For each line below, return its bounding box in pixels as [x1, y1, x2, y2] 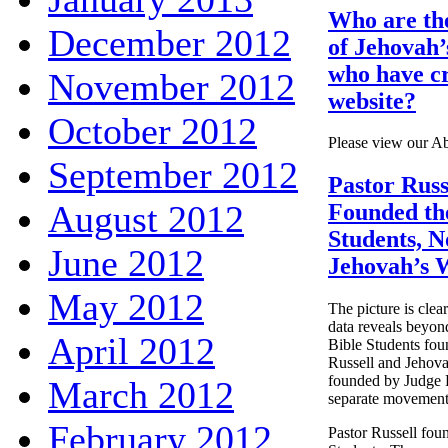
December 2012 [48, 21, 291, 64]
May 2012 [48, 285, 204, 328]
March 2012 [48, 373, 234, 416]
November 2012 [48, 65, 295, 108]
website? [328, 87, 416, 114]
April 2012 [48, 329, 215, 372]
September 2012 [48, 153, 298, 196]
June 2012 [48, 241, 204, 284]
